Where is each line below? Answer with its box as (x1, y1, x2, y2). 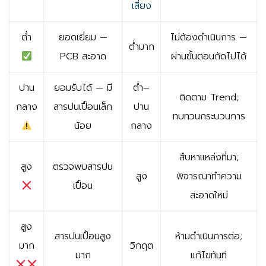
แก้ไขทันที (191, 248, 227, 263)
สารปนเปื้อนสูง (55, 229, 111, 244)
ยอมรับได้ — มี (53, 81, 112, 96)
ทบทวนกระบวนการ (172, 109, 245, 124)
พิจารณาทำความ (176, 169, 242, 184)
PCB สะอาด (59, 49, 106, 64)
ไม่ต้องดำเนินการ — (170, 30, 247, 45)
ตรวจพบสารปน (53, 160, 113, 175)
